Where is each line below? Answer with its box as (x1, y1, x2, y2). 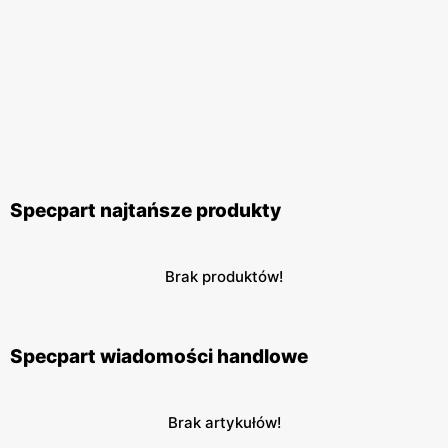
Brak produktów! (165, 267, 283, 287)
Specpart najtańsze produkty (10, 199, 281, 223)
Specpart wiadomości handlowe (10, 345, 308, 369)
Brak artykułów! (167, 413, 281, 433)
